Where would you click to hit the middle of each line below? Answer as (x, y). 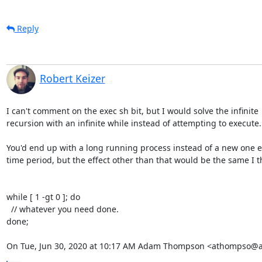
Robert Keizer (72, 78)
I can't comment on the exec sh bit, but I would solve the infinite (132, 111)
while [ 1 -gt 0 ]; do (43, 196)
